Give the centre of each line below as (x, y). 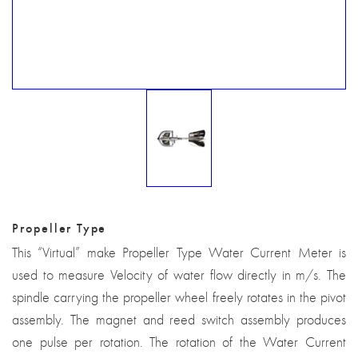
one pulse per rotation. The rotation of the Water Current (179, 342)
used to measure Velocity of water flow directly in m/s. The (179, 275)
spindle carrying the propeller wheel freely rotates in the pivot (179, 298)
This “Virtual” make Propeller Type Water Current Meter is (179, 253)
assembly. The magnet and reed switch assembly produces (179, 320)
